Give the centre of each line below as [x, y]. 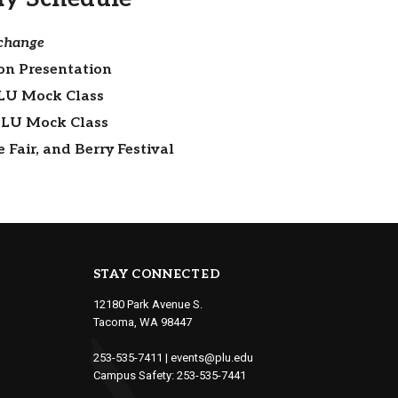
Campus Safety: [135, 376]
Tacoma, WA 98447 [142, 322]
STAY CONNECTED [157, 275]
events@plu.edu [211, 358]
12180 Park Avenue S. [147, 305]
